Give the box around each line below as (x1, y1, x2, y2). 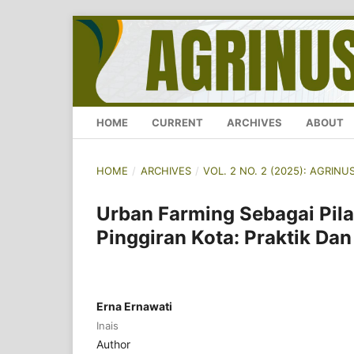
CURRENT (152, 116, 203, 130)
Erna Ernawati (96, 299, 172, 314)
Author (96, 337, 130, 352)
